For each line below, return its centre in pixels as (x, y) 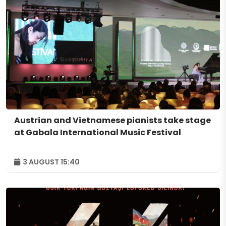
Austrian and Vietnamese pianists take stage (112, 120)
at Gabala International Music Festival (98, 132)
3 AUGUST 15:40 (50, 162)
